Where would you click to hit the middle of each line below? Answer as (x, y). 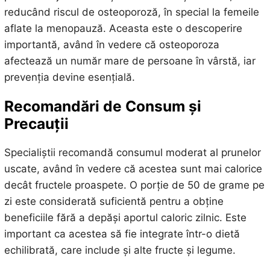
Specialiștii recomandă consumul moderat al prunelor (132, 153)
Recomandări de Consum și (102, 106)
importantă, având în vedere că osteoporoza (111, 44)
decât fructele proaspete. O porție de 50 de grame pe (134, 185)
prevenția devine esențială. (69, 77)
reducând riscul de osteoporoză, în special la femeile (131, 12)
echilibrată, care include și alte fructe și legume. (120, 250)
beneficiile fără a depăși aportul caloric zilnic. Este (125, 218)
